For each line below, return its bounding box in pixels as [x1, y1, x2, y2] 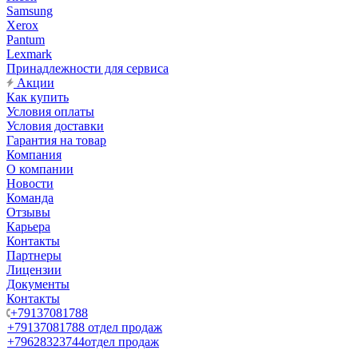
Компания [6, 148, 62, 161]
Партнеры [6, 249, 62, 262]
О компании [6, 162, 74, 176]
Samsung [6, 4, 53, 18]
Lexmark [6, 47, 52, 61]
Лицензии [6, 263, 62, 276]
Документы [6, 277, 70, 291]
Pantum [6, 33, 45, 46]
